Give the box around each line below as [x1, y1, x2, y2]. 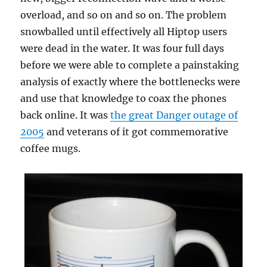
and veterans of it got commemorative [44, 126, 229, 138]
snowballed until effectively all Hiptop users [20, 26, 228, 38]
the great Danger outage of [110, 109, 238, 121]
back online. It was [20, 109, 111, 121]
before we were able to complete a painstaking [20, 59, 240, 71]
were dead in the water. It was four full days [20, 42, 225, 54]
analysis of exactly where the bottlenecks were [20, 76, 241, 88]
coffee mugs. [20, 142, 81, 154]
